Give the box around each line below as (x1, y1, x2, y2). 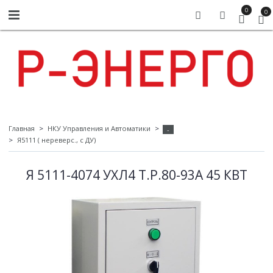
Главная (9, 124, 35, 133)
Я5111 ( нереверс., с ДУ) (16, 135, 96, 145)
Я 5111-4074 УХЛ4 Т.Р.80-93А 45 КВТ (26, 166, 247, 183)
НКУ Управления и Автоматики (47, 124, 151, 133)
